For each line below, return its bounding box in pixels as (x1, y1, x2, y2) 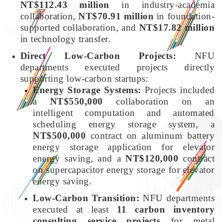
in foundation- (154, 10, 215, 21)
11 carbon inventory (116, 204, 215, 215)
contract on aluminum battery (86, 130, 215, 141)
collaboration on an (103, 96, 215, 107)
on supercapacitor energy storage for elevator (33, 164, 215, 175)
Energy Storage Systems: (33, 84, 141, 95)
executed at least (33, 204, 117, 215)
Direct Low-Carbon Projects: (20, 50, 176, 61)
